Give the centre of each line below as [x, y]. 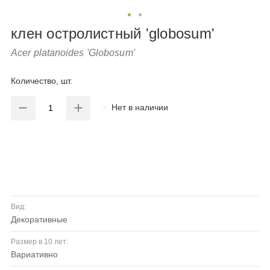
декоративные [42, 220]
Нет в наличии [140, 107]
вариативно [37, 255]
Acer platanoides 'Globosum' [73, 53]
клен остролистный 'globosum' [113, 33]
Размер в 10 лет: [39, 242]
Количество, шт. [42, 81]
